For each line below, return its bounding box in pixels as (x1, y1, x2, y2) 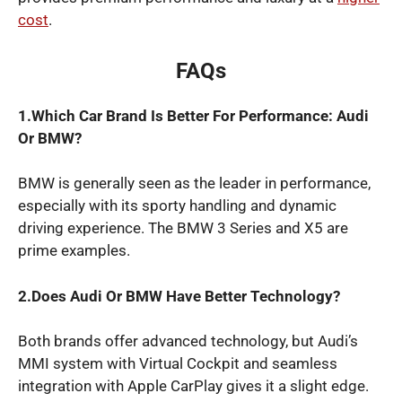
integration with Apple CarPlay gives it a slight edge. (18, 377, 369, 395)
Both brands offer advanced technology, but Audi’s (18, 332, 358, 350)
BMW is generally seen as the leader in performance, (18, 174, 371, 192)
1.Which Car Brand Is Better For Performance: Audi (18, 106, 369, 125)
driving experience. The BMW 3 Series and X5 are (18, 219, 348, 237)
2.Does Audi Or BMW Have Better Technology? (18, 286, 340, 305)
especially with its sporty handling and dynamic (18, 197, 336, 214)
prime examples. (18, 241, 130, 259)
